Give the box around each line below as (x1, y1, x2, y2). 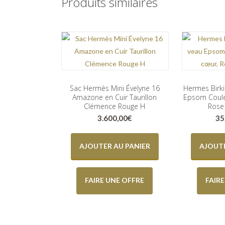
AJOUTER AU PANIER (79, 141, 150, 150)
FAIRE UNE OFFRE (85, 175, 145, 184)
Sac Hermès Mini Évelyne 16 (69, 83, 160, 93)
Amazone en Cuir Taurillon (72, 92, 157, 102)
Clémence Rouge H (84, 101, 146, 111)
